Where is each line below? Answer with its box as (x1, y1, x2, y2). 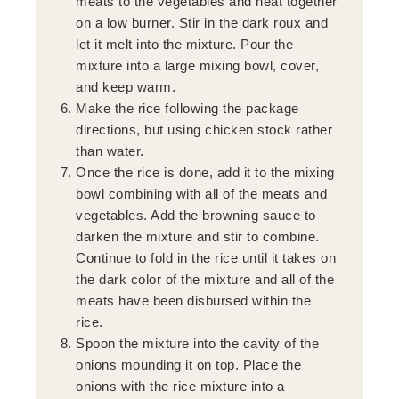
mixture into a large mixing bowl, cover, (76, 57, 320, 73)
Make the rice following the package (76, 100, 299, 116)
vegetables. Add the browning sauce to (76, 207, 316, 223)
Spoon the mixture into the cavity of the (76, 335, 320, 351)
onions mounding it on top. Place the (76, 356, 302, 372)
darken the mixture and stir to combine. (76, 228, 320, 244)
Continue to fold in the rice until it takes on (76, 249, 337, 265)
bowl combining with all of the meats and (76, 185, 328, 201)
